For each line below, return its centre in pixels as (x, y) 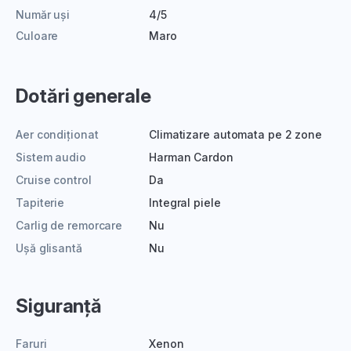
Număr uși (43, 14)
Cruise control (54, 179)
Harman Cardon (191, 157)
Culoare (37, 36)
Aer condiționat (57, 134)
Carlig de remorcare (69, 225)
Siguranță (59, 306)
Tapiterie (40, 202)
